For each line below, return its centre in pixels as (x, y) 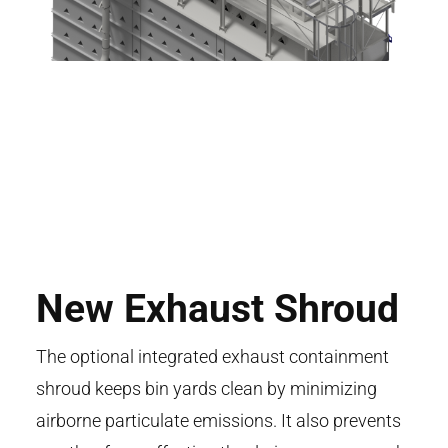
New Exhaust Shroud (217, 308)
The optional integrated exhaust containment (212, 356)
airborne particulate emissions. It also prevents (218, 420)
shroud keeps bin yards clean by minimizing (206, 388)
